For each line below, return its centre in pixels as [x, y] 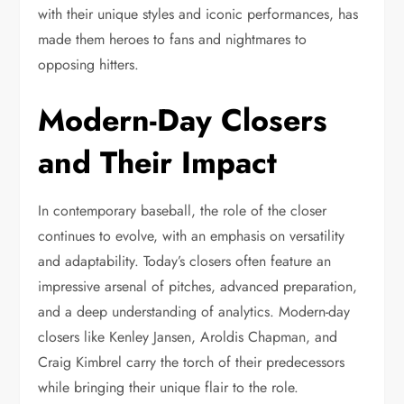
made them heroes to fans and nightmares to [173, 39]
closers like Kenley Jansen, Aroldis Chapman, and [188, 336]
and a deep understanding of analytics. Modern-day [194, 311]
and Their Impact [158, 162]
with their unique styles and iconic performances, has [198, 14]
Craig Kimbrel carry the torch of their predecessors [192, 362]
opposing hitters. [89, 64]
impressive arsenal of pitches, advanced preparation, [198, 286]
